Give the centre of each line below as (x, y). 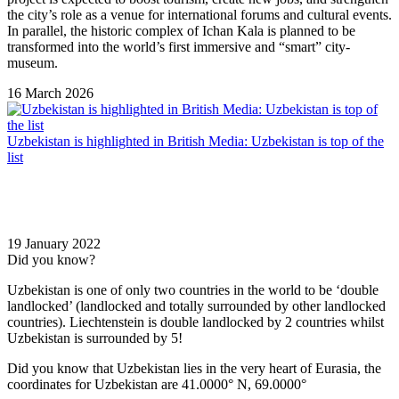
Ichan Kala (233, 30)
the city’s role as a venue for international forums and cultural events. (199, 14)
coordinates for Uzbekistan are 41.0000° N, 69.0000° (157, 384)
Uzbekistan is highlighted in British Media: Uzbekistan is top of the (195, 141)
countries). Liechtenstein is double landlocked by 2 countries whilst (195, 322)
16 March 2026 (50, 93)
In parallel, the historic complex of (105, 30)
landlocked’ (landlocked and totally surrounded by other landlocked (196, 305)
